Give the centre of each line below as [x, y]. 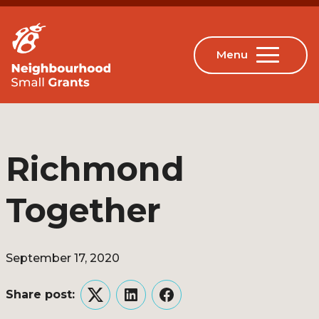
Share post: [40, 294]
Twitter [115, 303]
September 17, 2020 [63, 258]
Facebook [195, 303]
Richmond [95, 169]
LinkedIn [155, 303]
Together [83, 210]
